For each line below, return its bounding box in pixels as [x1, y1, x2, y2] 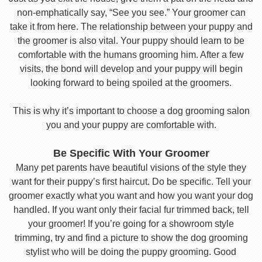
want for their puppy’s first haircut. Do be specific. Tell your [11, 177, 251, 187]
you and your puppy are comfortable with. [46, 120, 216, 130]
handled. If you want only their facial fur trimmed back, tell [13, 205, 249, 215]
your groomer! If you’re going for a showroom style [28, 219, 234, 229]
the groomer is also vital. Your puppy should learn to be [18, 36, 244, 46]
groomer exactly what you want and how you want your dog [9, 191, 253, 201]
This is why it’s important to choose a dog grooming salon [12, 106, 250, 116]
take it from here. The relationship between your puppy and [9, 22, 253, 32]
